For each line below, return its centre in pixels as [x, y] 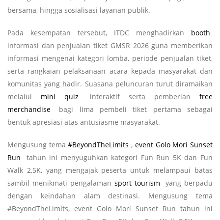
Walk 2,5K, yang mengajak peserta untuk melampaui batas [110, 170]
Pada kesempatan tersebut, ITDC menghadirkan [99, 32]
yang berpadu [188, 183]
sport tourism [137, 183]
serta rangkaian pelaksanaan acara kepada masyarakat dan [110, 71]
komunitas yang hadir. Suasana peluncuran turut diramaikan [110, 83]
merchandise [29, 109]
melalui [24, 96]
